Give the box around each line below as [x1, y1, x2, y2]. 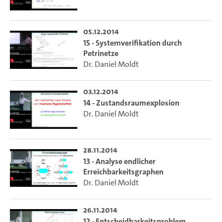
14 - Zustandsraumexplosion [83, 98, 179, 109]
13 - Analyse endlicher [83, 156, 156, 166]
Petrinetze [83, 48, 118, 59]
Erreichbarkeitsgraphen [83, 166, 164, 177]
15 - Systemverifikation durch [83, 38, 182, 49]
